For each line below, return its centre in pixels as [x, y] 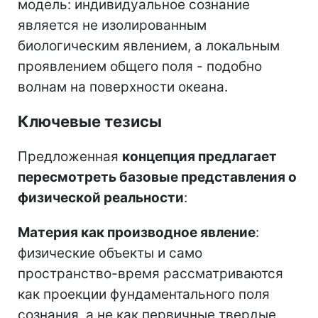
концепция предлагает [199, 156]
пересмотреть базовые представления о [157, 177]
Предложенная [70, 156]
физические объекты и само [110, 253]
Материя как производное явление [137, 232]
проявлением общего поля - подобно [140, 66]
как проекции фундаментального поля [144, 294]
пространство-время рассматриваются [150, 273]
